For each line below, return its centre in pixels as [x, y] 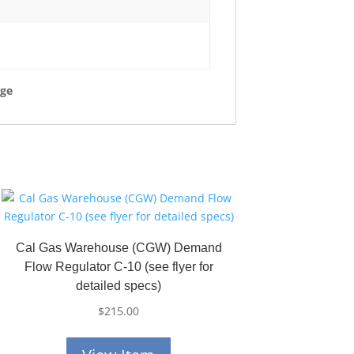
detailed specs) [119, 286]
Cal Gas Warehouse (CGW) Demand [119, 248]
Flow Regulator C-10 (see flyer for [119, 267]
